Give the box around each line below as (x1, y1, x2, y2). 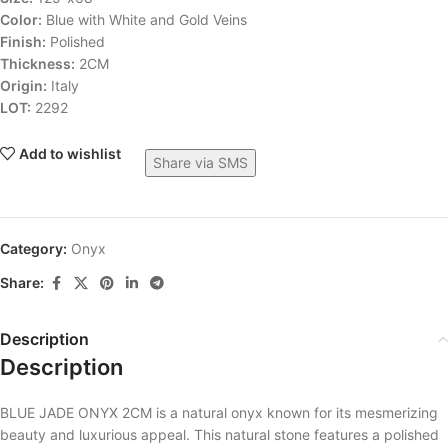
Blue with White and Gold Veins (42, 10, 247, 28)
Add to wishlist (19, 145, 122, 163)
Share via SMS (153, 153, 249, 171)
